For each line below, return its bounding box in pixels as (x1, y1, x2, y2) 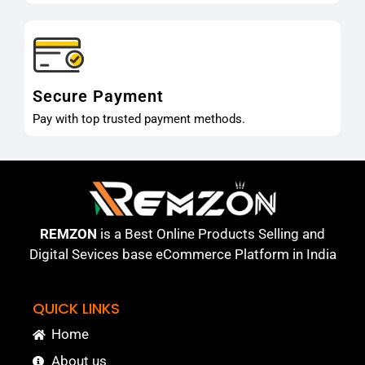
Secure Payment (33, 86, 164, 106)
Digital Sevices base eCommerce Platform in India (29, 245, 336, 262)
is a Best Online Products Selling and (97, 225, 325, 242)
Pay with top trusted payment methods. (33, 111, 245, 126)
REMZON (40, 225, 97, 242)
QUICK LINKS (33, 298, 120, 319)
